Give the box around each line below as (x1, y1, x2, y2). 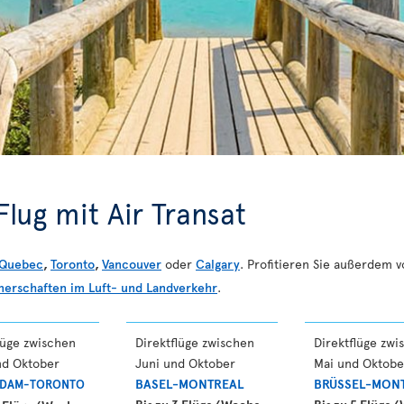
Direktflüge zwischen (135, 334, 254, 351)
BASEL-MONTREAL (135, 375, 243, 392)
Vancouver (102, 255, 161, 272)
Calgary (196, 255, 240, 272)
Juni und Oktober (135, 354, 235, 372)
